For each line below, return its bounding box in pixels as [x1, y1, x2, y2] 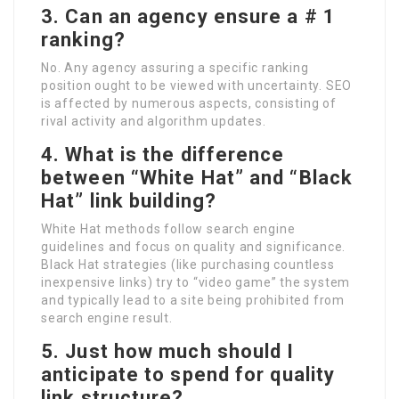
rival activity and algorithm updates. [41, 113, 266, 128]
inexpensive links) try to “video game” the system [41, 274, 351, 289]
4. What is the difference [41, 142, 285, 166]
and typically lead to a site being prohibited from [41, 292, 345, 307]
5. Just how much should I [41, 339, 295, 362]
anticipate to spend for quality [41, 362, 336, 386]
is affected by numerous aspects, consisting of [41, 95, 337, 110]
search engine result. [41, 310, 173, 325]
